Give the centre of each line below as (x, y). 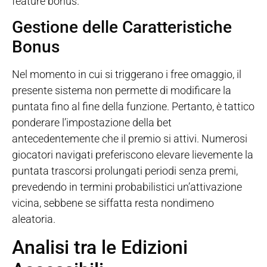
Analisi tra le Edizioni (100, 247)
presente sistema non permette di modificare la (122, 91)
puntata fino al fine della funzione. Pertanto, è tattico (133, 107)
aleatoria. (34, 219)
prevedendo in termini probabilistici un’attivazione (127, 187)
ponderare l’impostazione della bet (92, 123)
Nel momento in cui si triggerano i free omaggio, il (127, 74)
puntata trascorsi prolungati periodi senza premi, (125, 171)
